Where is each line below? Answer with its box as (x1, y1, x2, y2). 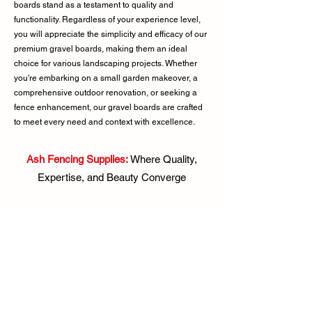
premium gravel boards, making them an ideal (14, 44, 187, 54)
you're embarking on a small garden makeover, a (14, 73, 198, 84)
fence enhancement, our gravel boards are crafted (14, 102, 203, 113)
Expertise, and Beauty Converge (37, 171, 186, 184)
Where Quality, (130, 153, 197, 166)
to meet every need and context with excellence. (14, 117, 195, 127)
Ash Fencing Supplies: (26, 153, 127, 166)
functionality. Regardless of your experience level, (14, 15, 201, 25)
